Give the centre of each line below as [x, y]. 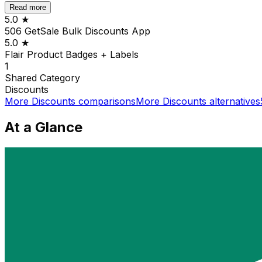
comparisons [106, 101]
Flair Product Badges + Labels [72, 54]
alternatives [233, 101]
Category [60, 77]
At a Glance [44, 127]
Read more [28, 7]
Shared [22, 77]
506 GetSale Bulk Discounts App [77, 31]
